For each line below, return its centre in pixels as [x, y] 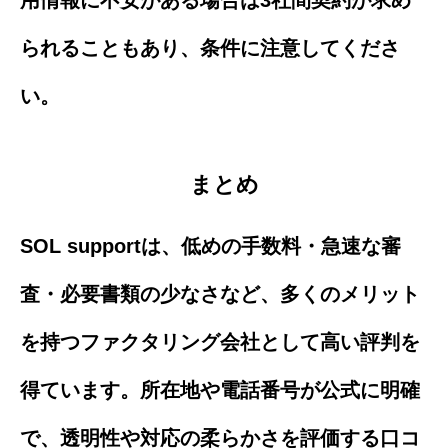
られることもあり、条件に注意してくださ [210, 47]
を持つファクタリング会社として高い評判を [220, 342]
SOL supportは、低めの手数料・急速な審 [210, 246]
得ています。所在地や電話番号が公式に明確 [220, 390]
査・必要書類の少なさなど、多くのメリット [220, 294]
